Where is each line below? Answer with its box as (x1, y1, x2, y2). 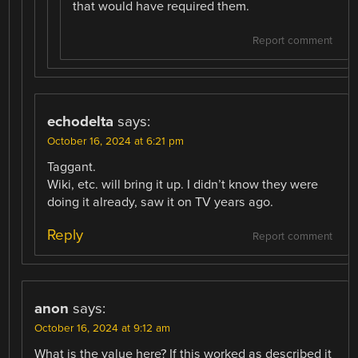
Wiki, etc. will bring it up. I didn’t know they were (47, 177, 319, 193)
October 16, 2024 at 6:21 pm (47, 135, 185, 149)
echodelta (47, 113, 114, 131)
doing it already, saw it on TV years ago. (47, 194, 274, 211)
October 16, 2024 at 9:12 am (34, 322, 171, 336)
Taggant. (47, 159, 97, 176)
